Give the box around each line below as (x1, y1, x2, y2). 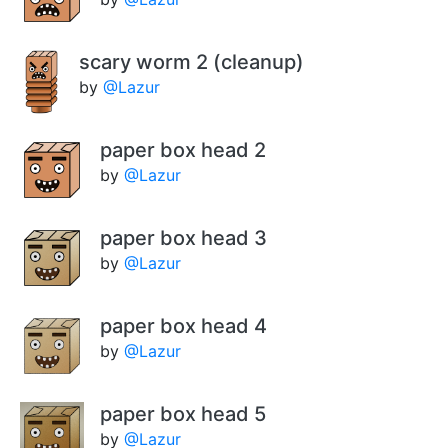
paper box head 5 (100, 402, 266, 427)
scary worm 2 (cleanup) (78, 50, 304, 75)
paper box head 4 (100, 314, 267, 339)
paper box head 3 (100, 226, 267, 251)
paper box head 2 (100, 138, 266, 163)
